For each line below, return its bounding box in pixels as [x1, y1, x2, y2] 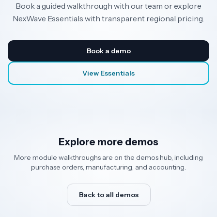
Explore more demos [59, 136, 158, 148]
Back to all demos [78, 190, 139, 200]
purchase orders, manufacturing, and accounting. [31, 163, 186, 172]
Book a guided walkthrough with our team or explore [15, 1, 201, 11]
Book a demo [86, 46, 131, 56]
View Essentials [82, 69, 135, 78]
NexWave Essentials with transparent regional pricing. [13, 14, 204, 24]
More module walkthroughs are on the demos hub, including [14, 153, 203, 162]
